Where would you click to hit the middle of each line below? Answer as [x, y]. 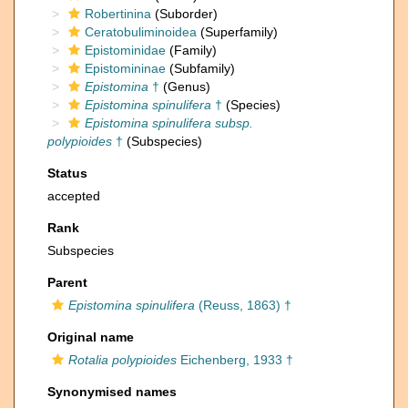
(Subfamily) [200, 68]
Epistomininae [125, 68]
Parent [67, 282]
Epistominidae [125, 50]
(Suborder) [184, 14]
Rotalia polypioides [122, 360]
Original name [91, 337]
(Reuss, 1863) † [243, 305]
